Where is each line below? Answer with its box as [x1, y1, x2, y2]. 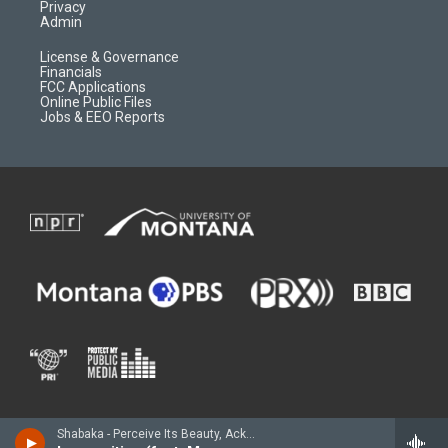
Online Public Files [40, 94, 152, 110]
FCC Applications [40, 79, 146, 95]
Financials [40, 64, 102, 80]
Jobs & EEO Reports [40, 109, 165, 125]
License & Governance [40, 49, 179, 65]
